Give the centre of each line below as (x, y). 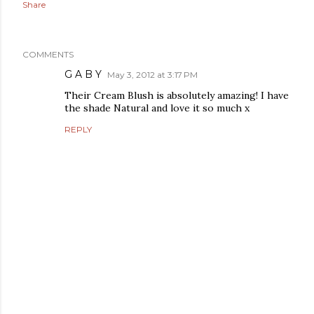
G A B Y (83, 74)
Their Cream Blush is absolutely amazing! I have (177, 95)
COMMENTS (48, 54)
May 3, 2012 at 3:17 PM (152, 75)
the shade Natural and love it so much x (157, 108)
